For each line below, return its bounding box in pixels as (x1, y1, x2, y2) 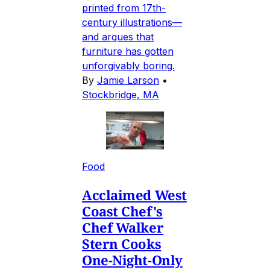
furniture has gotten (82, 45, 174, 57)
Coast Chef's (82, 201, 163, 220)
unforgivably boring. (82, 59, 175, 72)
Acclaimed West (82, 185, 187, 204)
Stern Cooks (82, 234, 162, 253)
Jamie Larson (97, 74, 159, 86)
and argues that (82, 30, 154, 43)
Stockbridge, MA (82, 88, 159, 101)
